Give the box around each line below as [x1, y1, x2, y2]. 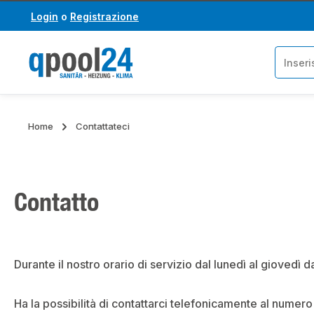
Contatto [14, 186, 99, 217]
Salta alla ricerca [8, 11, 104, 25]
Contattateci [76, 121, 130, 132]
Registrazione [70, 10, 139, 22]
